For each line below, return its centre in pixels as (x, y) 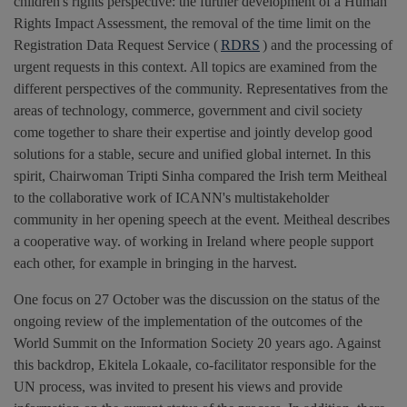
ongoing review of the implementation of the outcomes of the (188, 322)
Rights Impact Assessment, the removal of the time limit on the (192, 24)
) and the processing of (328, 45)
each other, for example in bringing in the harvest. (155, 263)
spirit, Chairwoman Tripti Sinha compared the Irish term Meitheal (200, 176)
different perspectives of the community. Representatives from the (201, 89)
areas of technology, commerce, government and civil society (188, 111)
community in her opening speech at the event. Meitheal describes (202, 220)
